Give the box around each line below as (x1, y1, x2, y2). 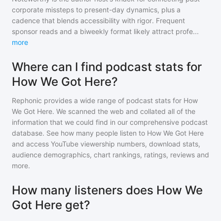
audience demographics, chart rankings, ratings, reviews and (12, 150, 209, 159)
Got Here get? (12, 198, 90, 212)
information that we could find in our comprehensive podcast (12, 118, 208, 126)
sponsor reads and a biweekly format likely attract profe (12, 27, 193, 36)
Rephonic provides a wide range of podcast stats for (12, 96, 184, 105)
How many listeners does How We (12, 183, 203, 197)
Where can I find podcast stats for (12, 60, 202, 74)
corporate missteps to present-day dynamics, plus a (12, 5, 181, 14)
